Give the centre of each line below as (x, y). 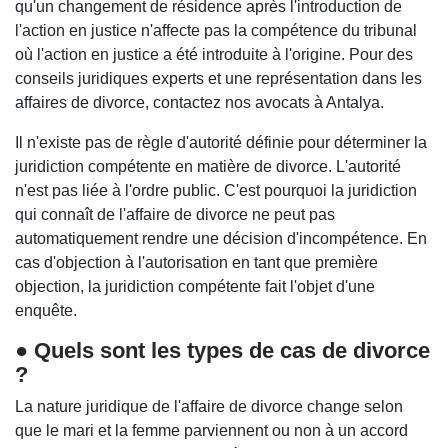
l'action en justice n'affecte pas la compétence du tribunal (216, 30)
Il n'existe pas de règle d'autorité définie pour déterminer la (221, 142)
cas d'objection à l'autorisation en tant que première (196, 262)
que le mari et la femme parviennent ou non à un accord (211, 430)
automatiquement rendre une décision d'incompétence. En (221, 238)
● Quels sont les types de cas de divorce (222, 350)
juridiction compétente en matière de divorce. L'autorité (208, 166)
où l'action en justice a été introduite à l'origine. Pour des (214, 54)
